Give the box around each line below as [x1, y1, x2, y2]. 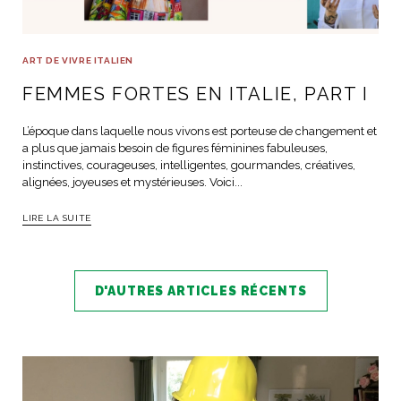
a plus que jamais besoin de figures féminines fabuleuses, [22, 141, 328, 155]
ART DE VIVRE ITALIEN [22, 55, 133, 65]
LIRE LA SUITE [22, 212, 91, 223]
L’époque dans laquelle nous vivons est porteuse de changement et [22, 124, 377, 138]
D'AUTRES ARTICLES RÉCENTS [94, 283, 307, 298]
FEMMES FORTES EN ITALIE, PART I [22, 82, 369, 105]
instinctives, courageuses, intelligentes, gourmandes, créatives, [22, 158, 355, 172]
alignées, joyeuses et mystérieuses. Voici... [22, 175, 243, 189]
